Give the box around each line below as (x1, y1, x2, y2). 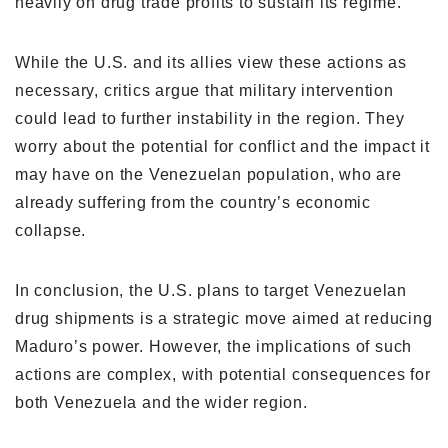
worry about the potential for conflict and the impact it (15, 138, 430, 156)
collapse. (15, 222, 87, 240)
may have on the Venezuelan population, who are (15, 166, 402, 184)
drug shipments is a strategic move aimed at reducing (15, 310, 433, 328)
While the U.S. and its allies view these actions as (15, 54, 407, 72)
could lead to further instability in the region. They (15, 110, 405, 128)
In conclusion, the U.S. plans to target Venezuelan (15, 282, 407, 300)
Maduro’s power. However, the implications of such (15, 338, 413, 356)
